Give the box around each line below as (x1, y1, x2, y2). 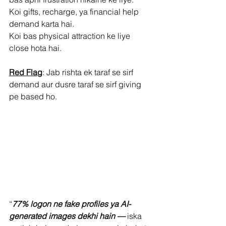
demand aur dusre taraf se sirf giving (9, 79, 143, 89)
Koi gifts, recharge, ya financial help (9, 6, 141, 17)
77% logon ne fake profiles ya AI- (12, 198, 131, 209)
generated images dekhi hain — (9, 210, 125, 221)
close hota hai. (9, 42, 62, 53)
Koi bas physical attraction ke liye (9, 30, 132, 41)
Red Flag (9, 67, 42, 77)
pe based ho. (9, 91, 57, 101)
